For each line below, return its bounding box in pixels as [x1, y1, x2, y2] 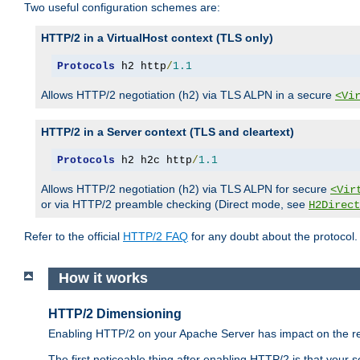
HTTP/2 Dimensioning [48, 306, 182, 321]
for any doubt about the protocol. [188, 230, 358, 243]
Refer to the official [24, 230, 123, 243]
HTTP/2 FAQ [123, 230, 188, 243]
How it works [58, 270, 148, 287]
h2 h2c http [114, 153, 192, 166]
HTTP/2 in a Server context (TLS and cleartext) [41, 125, 294, 139]
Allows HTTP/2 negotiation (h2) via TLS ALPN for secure [41, 182, 330, 196]
